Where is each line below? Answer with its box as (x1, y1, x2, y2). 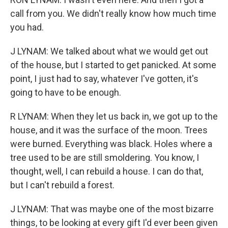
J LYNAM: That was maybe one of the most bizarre (10, 204, 214, 214)
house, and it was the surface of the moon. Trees (10, 125, 208, 135)
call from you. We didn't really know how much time (10, 8, 216, 19)
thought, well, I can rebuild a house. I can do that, (10, 166, 203, 177)
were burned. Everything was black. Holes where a (10, 138, 212, 149)
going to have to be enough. (10, 87, 121, 98)
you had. (10, 22, 44, 33)
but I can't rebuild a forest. (10, 180, 115, 190)
